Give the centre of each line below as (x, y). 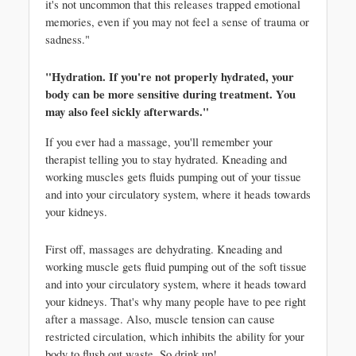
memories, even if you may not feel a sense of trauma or (177, 22)
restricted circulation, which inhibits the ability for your (175, 337)
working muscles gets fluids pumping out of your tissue (173, 177)
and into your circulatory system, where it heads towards (178, 194)
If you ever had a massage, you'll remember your (159, 142)
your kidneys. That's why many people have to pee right (176, 302)
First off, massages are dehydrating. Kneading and (164, 249)
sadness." (68, 39)
